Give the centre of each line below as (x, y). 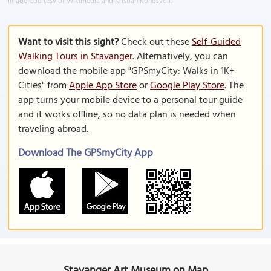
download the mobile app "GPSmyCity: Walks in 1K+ (126, 71)
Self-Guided (216, 42)
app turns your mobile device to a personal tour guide (130, 100)
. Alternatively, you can (180, 57)
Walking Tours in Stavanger (75, 57)
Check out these (155, 42)
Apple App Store (103, 86)
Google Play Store (187, 86)
